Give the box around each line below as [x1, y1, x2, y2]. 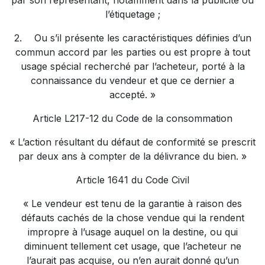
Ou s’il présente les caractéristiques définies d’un [34, 32, 251, 44]
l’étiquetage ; [105, 8, 160, 20]
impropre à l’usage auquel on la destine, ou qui [27, 226, 238, 238]
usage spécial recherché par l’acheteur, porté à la [20, 60, 245, 72]
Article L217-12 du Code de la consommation [33, 112, 232, 124]
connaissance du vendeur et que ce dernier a [31, 75, 234, 86]
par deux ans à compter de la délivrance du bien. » [18, 150, 247, 162]
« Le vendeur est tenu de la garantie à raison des [23, 198, 242, 209]
